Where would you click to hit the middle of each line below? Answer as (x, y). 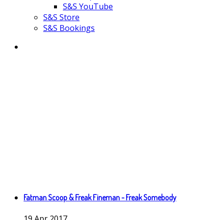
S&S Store (61, 17)
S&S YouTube (88, 6)
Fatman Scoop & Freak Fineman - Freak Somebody (100, 198)
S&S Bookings (69, 28)
